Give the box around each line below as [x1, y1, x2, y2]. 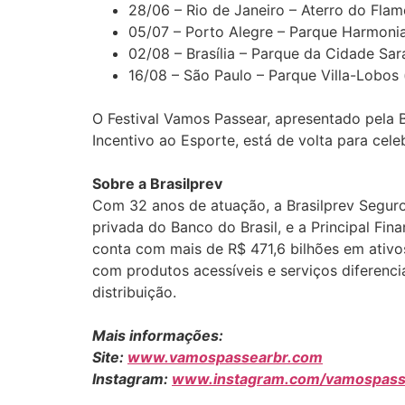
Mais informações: [92, 325, 223, 344]
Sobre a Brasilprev [92, 174, 222, 193]
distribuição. [92, 282, 176, 301]
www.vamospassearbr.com [127, 347, 323, 366]
